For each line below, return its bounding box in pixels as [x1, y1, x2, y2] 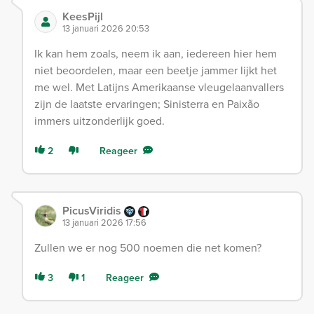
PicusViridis [62, 202, 124, 219]
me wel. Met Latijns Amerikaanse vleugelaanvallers [34, 78, 284, 95]
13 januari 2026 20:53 [62, 21, 149, 34]
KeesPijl [62, 8, 103, 25]
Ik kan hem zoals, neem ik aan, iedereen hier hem [34, 45, 277, 61]
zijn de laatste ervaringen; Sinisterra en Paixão [34, 95, 259, 111]
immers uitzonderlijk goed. [34, 112, 165, 128]
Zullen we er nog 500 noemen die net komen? [34, 239, 261, 255]
